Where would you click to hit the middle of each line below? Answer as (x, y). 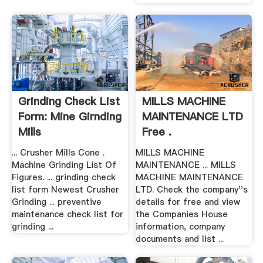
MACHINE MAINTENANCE (190, 178)
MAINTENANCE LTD (193, 117)
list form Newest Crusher (65, 190)
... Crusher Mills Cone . (58, 153)
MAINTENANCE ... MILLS (186, 165)
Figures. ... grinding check (63, 178)
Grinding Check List (69, 102)
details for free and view (188, 202)
